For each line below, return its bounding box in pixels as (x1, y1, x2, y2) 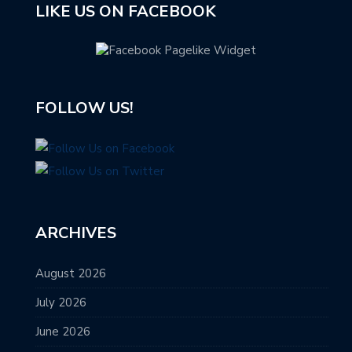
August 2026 (35, 265, 106, 281)
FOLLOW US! (35, 97, 134, 119)
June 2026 (35, 323, 90, 339)
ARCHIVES (35, 222, 116, 244)
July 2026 (35, 294, 86, 310)
